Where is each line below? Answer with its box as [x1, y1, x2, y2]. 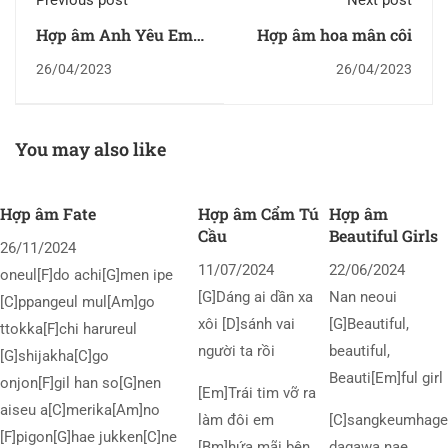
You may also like [15, 137, 166, 162]
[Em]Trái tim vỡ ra [197, 384, 316, 403]
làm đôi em [197, 411, 274, 430]
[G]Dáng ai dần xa [197, 288, 313, 307]
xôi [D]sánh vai [197, 315, 295, 334]
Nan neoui [329, 288, 397, 307]
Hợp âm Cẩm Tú [197, 203, 319, 225]
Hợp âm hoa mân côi [257, 24, 412, 46]
